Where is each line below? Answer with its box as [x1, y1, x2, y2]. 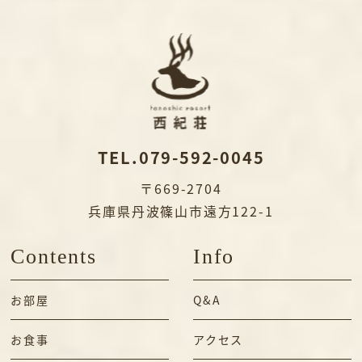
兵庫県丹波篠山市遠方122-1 [88, 200, 274, 221]
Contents [11, 244, 97, 268]
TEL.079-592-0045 [97, 145, 265, 169]
